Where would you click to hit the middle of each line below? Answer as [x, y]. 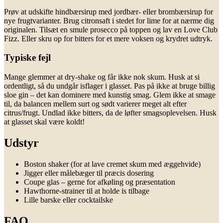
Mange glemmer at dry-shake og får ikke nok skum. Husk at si [102, 77]
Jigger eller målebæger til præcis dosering [89, 173]
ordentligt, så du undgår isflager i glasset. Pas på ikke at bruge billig [110, 86]
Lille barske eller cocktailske [68, 200]
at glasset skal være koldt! [44, 122]
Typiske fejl [27, 58]
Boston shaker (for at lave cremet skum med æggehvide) [112, 164]
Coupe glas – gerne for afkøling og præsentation [100, 182]
